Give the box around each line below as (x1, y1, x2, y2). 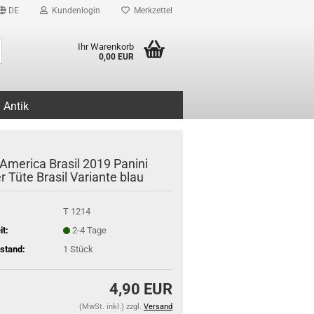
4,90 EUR (109, 280, 172, 298)
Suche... (1, 39, 34, 49)
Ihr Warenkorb (77, 41, 134, 52)
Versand (144, 302, 172, 311)
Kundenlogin (48, 6, 100, 15)
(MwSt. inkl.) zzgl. (79, 302, 144, 311)
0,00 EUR (98, 52, 134, 62)
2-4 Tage (71, 224, 107, 235)
